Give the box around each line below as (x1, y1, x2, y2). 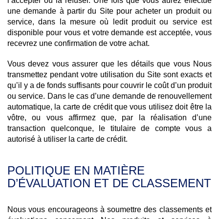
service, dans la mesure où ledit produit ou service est (7, 18, 212, 26)
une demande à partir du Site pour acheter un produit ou (7, 7, 212, 15)
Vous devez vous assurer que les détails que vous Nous (7, 60, 212, 68)
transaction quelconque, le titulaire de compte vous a (7, 124, 212, 132)
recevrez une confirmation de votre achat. (7, 39, 150, 47)
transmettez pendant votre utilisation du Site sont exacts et (7, 70, 212, 79)
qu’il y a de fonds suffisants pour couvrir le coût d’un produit (7, 81, 212, 89)
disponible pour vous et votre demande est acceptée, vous (7, 28, 212, 37)
